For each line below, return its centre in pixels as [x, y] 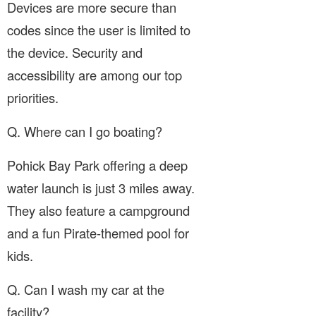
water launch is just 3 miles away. [101, 187]
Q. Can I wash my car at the [86, 289]
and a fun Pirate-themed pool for [98, 232]
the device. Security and [75, 52]
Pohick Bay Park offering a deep [97, 165]
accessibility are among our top [95, 74]
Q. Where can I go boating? [85, 131]
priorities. [33, 97]
